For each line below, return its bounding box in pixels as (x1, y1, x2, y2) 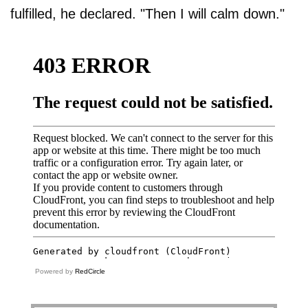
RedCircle (75, 267, 105, 276)
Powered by (35, 267, 75, 276)
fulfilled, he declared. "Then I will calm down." (10, 6, 285, 22)
